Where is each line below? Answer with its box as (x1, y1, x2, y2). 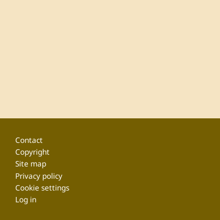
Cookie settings (15, 182, 70, 193)
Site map (15, 159, 47, 169)
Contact (15, 135, 43, 146)
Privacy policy (15, 170, 63, 181)
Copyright (15, 147, 50, 158)
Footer (7, 125, 44, 141)
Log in (15, 194, 37, 205)
